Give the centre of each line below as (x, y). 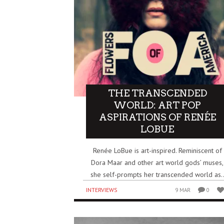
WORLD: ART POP (157, 105)
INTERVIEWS (102, 189)
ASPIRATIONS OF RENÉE (157, 117)
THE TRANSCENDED (157, 93)
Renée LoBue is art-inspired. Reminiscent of (157, 150)
